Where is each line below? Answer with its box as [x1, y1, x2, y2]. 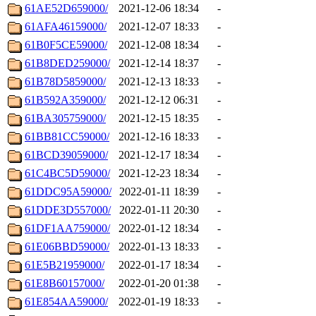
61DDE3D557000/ [25, 204, 111, 217]
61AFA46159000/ [25, 20, 107, 33]
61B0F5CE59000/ [25, 39, 107, 51]
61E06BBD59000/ [25, 241, 109, 253]
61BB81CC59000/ [25, 130, 109, 143]
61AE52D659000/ [25, 2, 108, 15]
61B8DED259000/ [25, 57, 110, 70]
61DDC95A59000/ [25, 186, 111, 198]
